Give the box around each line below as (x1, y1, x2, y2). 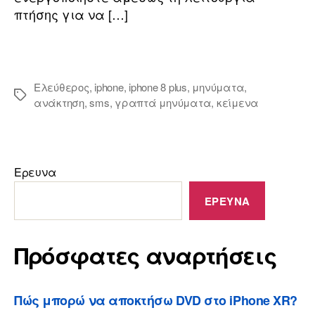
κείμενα (216, 95, 259, 110)
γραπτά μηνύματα (115, 95, 212, 110)
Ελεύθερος (34, 79, 89, 95)
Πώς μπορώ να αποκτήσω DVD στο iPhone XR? (14, 291, 298, 310)
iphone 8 (129, 79, 169, 95)
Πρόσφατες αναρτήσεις (14, 239, 277, 272)
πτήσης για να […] (14, 5, 128, 24)
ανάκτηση (34, 95, 84, 110)
